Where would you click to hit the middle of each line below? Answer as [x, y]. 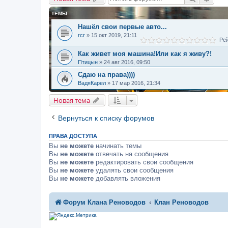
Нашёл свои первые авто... [122, 27]
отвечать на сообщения [131, 154]
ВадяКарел [92, 83]
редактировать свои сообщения [144, 162]
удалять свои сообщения [134, 170]
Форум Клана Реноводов [104, 203]
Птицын [88, 62]
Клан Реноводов [181, 203]
